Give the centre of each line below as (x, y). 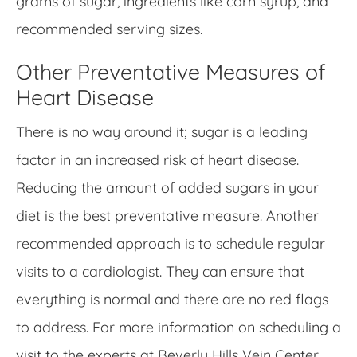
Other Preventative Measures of (171, 71)
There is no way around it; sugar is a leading (162, 131)
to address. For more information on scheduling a (178, 327)
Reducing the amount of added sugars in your (167, 187)
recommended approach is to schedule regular (171, 243)
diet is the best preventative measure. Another (167, 215)
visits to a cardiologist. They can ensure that (160, 271)
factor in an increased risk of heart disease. (157, 159)
